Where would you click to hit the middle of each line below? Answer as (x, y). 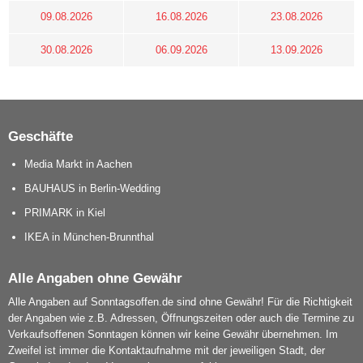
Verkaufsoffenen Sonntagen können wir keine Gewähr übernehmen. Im (173, 335)
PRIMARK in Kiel (65, 213)
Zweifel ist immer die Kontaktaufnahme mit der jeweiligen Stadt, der (167, 351)
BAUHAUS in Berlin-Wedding (92, 189)
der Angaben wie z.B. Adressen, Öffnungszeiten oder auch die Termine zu (181, 318)
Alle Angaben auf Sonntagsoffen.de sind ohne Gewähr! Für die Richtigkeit (180, 302)
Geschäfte (41, 137)
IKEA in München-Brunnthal (89, 237)
